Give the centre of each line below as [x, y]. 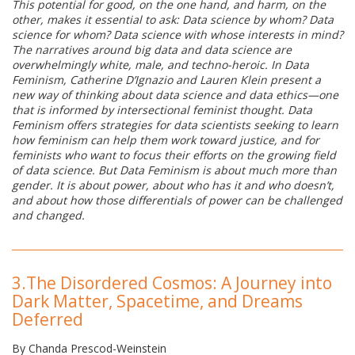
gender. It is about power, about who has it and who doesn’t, [173, 185]
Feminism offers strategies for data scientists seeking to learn [175, 125]
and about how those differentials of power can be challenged [177, 200]
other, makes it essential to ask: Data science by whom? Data [173, 20]
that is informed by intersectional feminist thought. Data [162, 110]
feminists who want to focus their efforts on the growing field [174, 155]
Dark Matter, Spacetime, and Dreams [157, 302]
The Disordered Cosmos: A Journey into [179, 283]
